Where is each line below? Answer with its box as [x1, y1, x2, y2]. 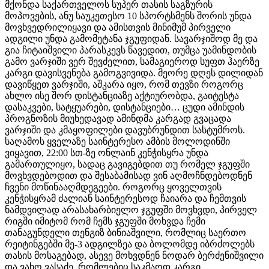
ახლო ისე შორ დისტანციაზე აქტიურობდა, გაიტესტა [5, 91, 239, 101]
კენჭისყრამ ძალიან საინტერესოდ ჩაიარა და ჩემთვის [5, 193, 246, 204]
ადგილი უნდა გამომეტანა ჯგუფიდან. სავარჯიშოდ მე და [5, 34, 258, 44]
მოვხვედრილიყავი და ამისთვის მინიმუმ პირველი [5, 22, 231, 33]
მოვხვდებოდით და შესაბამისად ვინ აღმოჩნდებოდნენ [5, 171, 252, 181]
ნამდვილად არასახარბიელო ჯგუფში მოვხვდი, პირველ [5, 205, 257, 216]
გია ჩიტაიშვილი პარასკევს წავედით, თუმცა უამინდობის [5, 45, 256, 56]
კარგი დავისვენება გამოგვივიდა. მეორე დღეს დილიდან [5, 68, 263, 79]
